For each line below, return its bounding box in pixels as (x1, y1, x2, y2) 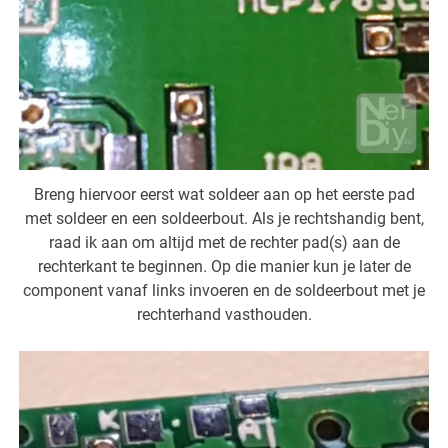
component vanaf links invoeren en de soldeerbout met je (23, 280, 425, 300)
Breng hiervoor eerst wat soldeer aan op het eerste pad (33, 184, 415, 204)
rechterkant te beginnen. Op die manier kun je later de (37, 256, 411, 276)
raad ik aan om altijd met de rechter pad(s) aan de (48, 232, 400, 252)
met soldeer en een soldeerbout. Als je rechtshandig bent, (24, 208, 424, 228)
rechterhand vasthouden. (136, 304, 312, 324)
